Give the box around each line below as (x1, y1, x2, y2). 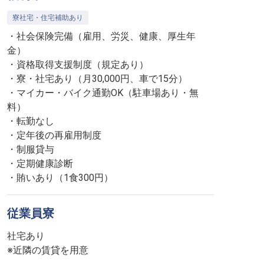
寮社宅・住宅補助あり (12, 14, 83, 22)
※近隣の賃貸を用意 (7, 245, 88, 256)
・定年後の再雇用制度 (7, 130, 101, 141)
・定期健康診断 (7, 158, 73, 169)
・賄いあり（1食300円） (7, 172, 113, 183)
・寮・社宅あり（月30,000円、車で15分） (7, 73, 187, 84)
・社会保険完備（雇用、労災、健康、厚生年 (7, 31, 196, 42)
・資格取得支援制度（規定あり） (7, 59, 148, 70)
